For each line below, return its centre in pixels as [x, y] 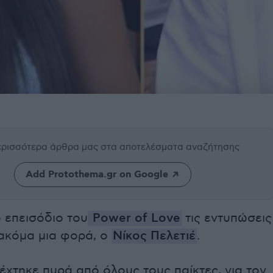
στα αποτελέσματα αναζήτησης [170, 147]
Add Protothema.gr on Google [97, 175]
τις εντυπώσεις [227, 218]
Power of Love [135, 219]
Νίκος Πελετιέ [154, 236]
